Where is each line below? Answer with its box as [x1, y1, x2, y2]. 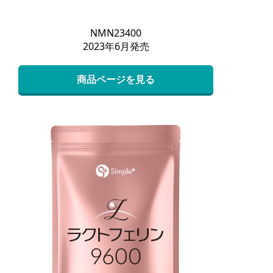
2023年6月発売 [82, 39, 149, 53]
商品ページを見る [77, 72, 155, 86]
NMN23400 [90, 26, 141, 40]
